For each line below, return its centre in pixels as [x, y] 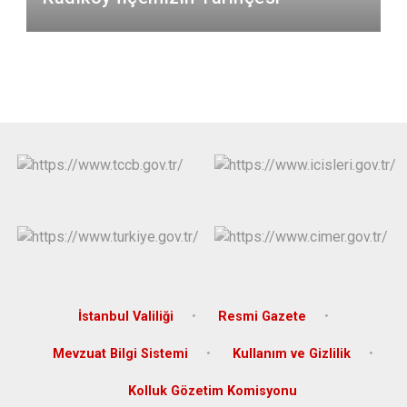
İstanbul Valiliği [126, 316]
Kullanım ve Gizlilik [291, 353]
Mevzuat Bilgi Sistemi [120, 353]
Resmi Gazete [262, 316]
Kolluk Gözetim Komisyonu [213, 391]
